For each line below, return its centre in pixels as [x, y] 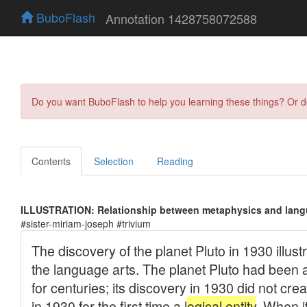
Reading [175, 161]
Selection [114, 161]
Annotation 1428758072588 [181, 18]
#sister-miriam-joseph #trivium [86, 223]
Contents [51, 161]
